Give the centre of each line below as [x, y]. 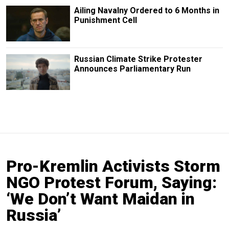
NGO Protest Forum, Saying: [111, 182]
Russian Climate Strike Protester [138, 59]
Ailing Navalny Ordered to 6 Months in [146, 10]
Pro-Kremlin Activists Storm [113, 166]
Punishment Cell [105, 20]
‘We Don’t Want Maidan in [100, 199]
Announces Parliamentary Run [132, 68]
